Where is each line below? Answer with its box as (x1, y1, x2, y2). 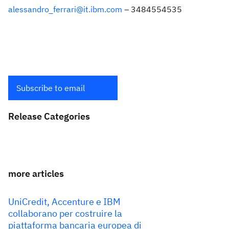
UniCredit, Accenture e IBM (8, 196, 121, 208)
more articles (8, 168, 64, 179)
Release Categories (8, 110, 90, 122)
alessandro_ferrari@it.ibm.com (8, 4, 122, 14)
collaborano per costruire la (8, 208, 122, 219)
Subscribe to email (16, 83, 85, 93)
